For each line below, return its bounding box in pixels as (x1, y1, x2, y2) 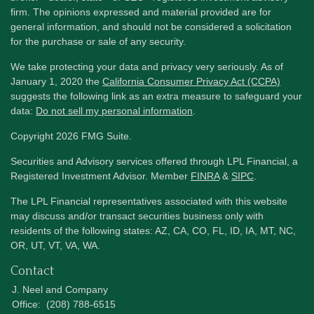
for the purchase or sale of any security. (11, 35, 186, 47)
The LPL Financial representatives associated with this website (11, 195, 287, 207)
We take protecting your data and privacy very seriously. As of (11, 60, 283, 72)
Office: (12, 298, 43, 310)
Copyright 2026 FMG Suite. (11, 130, 132, 142)
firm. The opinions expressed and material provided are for (11, 6, 271, 18)
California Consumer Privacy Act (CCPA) (102, 75, 280, 87)
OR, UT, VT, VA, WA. (11, 239, 103, 251)
